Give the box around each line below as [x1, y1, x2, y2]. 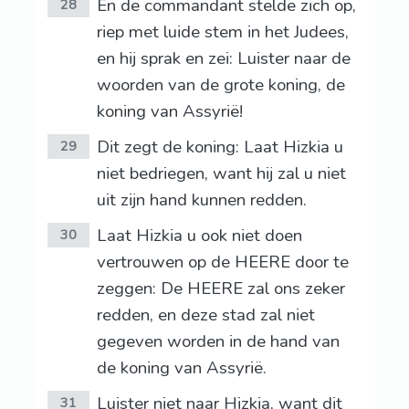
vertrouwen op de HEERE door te [96, 250, 349, 275]
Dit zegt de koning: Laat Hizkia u [96, 135, 343, 160]
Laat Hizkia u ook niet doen [96, 224, 302, 248]
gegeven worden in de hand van [96, 330, 340, 354]
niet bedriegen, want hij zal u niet [96, 162, 346, 186]
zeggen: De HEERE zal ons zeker [96, 277, 345, 301]
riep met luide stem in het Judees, [96, 20, 349, 45]
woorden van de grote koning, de [96, 73, 345, 98]
